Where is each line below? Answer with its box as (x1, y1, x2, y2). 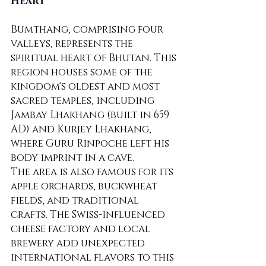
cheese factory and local (11, 222, 153, 236)
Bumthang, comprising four (11, 23, 166, 37)
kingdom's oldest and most (11, 80, 162, 94)
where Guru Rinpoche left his (11, 137, 172, 151)
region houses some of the (11, 65, 155, 80)
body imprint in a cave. (11, 151, 134, 165)
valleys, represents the (11, 37, 135, 51)
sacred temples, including (11, 94, 157, 108)
